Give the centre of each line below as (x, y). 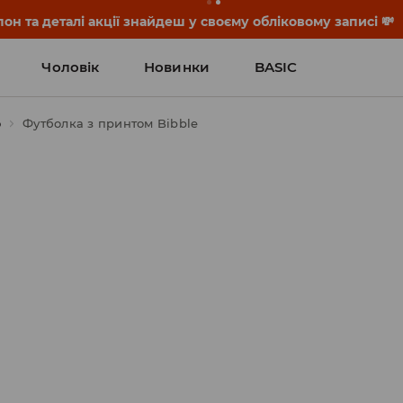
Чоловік (71, 67)
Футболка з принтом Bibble (111, 123)
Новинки (177, 67)
